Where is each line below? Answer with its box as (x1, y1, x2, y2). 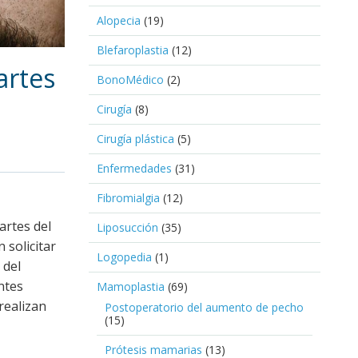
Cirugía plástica (97, 130, 174, 146)
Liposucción (97, 219, 158, 235)
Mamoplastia (97, 278, 165, 294)
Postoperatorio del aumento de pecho (105, 299, 304, 315)
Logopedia (97, 249, 152, 265)
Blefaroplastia (97, 42, 169, 58)
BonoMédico (97, 71, 164, 87)
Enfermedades (97, 160, 172, 176)
